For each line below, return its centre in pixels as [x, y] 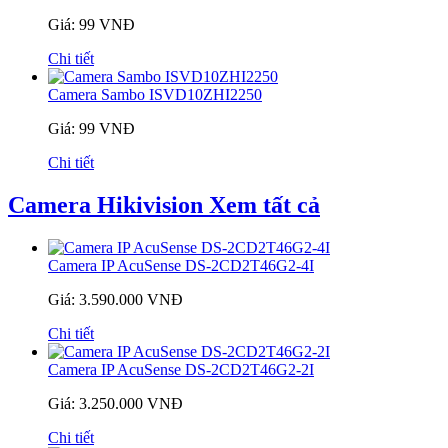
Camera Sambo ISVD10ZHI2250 [155, 95]
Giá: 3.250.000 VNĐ [115, 404]
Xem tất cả [264, 205]
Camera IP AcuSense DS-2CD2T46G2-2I [181, 370]
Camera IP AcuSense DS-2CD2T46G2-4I [181, 266]
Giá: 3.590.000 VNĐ [115, 300]
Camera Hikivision [108, 205]
